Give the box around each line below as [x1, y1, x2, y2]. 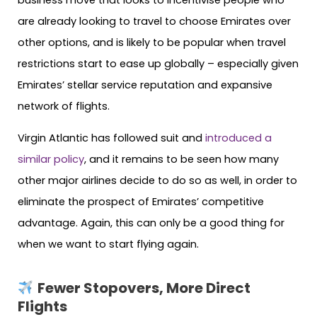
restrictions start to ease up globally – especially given [18, 57, 299, 71]
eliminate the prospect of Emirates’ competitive [18, 194, 264, 209]
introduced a [205, 130, 272, 145]
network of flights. [18, 99, 110, 114]
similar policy [18, 151, 84, 166]
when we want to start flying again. [18, 236, 199, 251]
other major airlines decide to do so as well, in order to [18, 173, 297, 188]
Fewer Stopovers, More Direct [37, 278, 250, 299]
